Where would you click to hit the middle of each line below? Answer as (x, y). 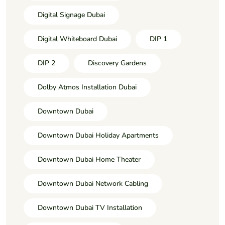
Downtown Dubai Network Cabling (93, 184)
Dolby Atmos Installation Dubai (87, 87)
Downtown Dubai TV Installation (90, 208)
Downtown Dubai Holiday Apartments (98, 136)
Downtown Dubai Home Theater (89, 160)
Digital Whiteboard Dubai (77, 39)
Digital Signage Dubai (71, 15)
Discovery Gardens (117, 63)
